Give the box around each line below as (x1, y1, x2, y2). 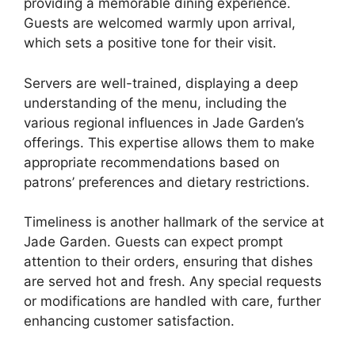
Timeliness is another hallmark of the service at (24, 214, 324, 230)
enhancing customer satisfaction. (24, 313, 235, 329)
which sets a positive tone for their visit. (24, 35, 277, 51)
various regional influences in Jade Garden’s (24, 114, 304, 131)
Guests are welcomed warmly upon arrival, (24, 15, 296, 31)
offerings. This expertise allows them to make (24, 134, 315, 151)
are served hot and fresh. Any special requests (24, 273, 322, 289)
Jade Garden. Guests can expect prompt (24, 234, 283, 250)
